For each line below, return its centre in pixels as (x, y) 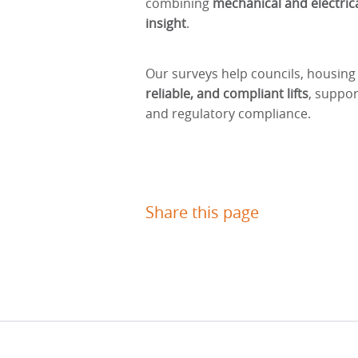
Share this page (202, 212)
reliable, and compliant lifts (227, 93)
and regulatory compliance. (228, 113)
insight (166, 23)
